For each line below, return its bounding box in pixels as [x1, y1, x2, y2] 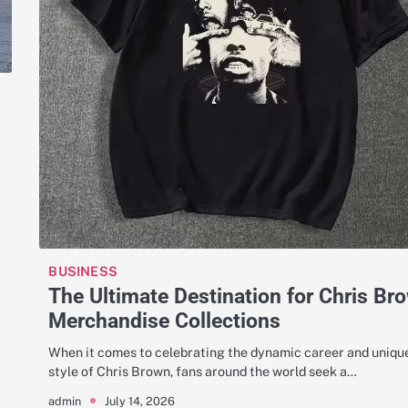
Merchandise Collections [48, 308, 281, 334]
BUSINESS [48, 263, 117, 280]
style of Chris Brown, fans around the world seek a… [48, 363, 358, 380]
